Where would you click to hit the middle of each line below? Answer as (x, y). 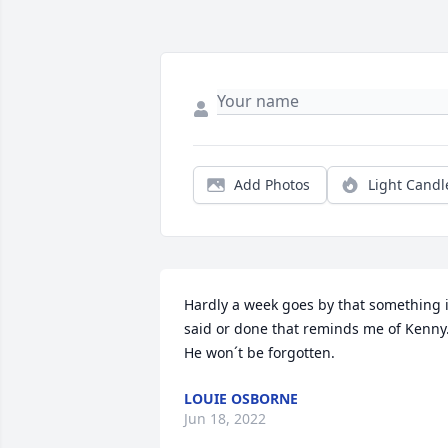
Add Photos (272, 185)
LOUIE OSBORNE (241, 399)
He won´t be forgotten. (259, 353)
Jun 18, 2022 (225, 419)
